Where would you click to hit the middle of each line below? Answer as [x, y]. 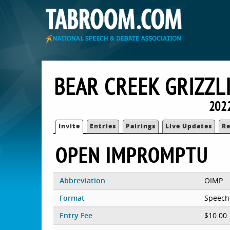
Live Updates [189, 126]
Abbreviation [82, 180]
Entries [103, 126]
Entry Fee [76, 215]
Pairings [141, 126]
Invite [70, 126]
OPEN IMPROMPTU [132, 155]
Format [72, 198]
